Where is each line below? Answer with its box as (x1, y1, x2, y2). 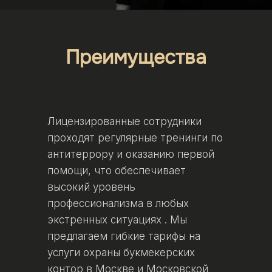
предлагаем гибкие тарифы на (47, 230, 200, 243)
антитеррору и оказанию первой (47, 148, 214, 161)
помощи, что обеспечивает (47, 165, 186, 177)
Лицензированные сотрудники (47, 115, 202, 128)
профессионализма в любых (47, 197, 189, 210)
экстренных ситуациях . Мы (47, 214, 187, 226)
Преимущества (66, 45, 206, 70)
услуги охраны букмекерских (47, 246, 195, 259)
